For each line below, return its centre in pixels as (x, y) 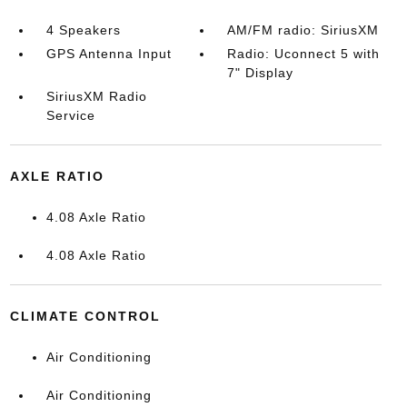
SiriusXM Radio (96, 96)
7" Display (261, 73)
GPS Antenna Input (109, 54)
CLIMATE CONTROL (85, 316)
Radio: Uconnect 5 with (304, 54)
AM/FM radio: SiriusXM (303, 30)
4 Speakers (83, 30)
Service (70, 115)
